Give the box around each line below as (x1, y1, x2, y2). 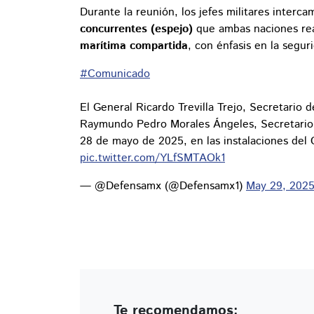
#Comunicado (80, 66, 150, 83)
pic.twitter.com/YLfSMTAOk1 (80, 150, 225, 167)
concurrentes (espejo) (80, 21, 193, 38)
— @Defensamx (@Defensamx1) (80, 178, 246, 195)
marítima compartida (80, 38, 188, 55)
